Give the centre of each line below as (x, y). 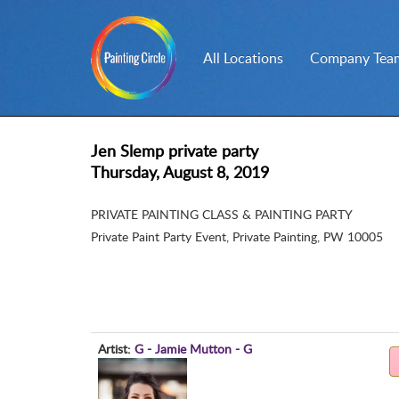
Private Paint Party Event (159, 236)
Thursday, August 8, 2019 (180, 172)
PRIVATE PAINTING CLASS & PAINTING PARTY (222, 214)
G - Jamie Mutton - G (193, 349)
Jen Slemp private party (175, 151)
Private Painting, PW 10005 (308, 236)
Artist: (114, 349)
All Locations (244, 58)
